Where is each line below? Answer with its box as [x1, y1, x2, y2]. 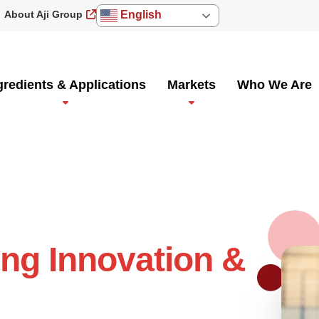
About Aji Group [4, 9, 83, 20]
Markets [167, 78, 216, 92]
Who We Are [237, 78, 313, 92]
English [117, 9, 162, 21]
